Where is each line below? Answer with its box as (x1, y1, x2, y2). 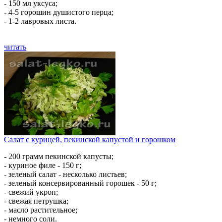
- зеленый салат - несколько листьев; (4, 170, 127, 178)
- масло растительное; (4, 206, 77, 214)
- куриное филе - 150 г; (4, 161, 81, 169)
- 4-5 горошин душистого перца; (4, 8, 113, 16)
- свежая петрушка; (4, 197, 68, 205)
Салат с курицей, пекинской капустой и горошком (4, 135, 175, 144)
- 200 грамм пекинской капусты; (4, 152, 113, 161)
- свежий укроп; (4, 188, 58, 196)
